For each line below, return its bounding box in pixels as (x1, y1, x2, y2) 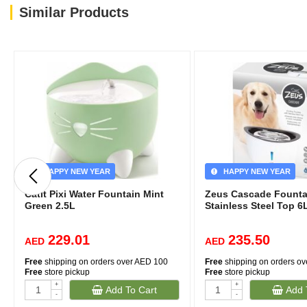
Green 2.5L (25, 200, 75, 211)
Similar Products (19, 5, 129, 20)
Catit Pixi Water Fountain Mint (25, 188, 164, 199)
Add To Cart (102, 284, 157, 295)
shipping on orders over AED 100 (42, 257, 168, 267)
